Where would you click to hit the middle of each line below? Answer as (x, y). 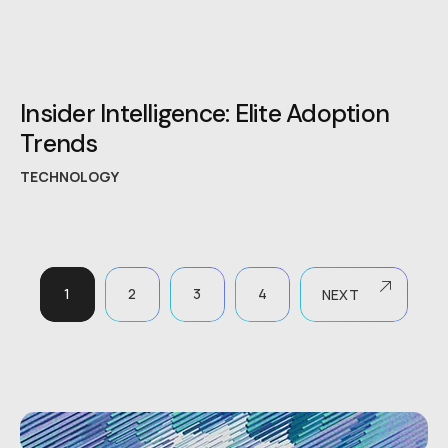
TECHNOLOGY (69, 177)
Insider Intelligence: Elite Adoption (204, 114)
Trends (59, 144)
